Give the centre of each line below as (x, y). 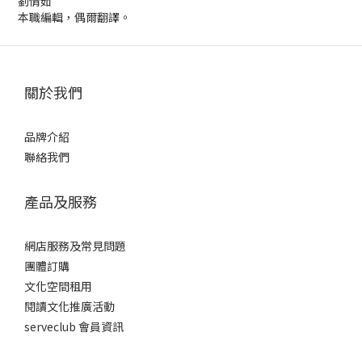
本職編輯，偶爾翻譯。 (74, 17)
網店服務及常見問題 (75, 246)
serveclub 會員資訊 (74, 326)
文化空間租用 (58, 286)
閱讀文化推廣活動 (69, 306)
